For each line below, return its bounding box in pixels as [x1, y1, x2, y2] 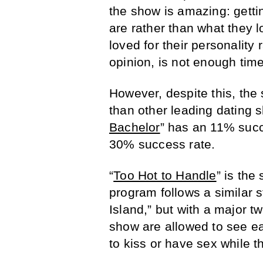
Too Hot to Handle [113, 168, 217, 183]
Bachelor [109, 120, 160, 134]
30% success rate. [109, 137, 215, 151]
